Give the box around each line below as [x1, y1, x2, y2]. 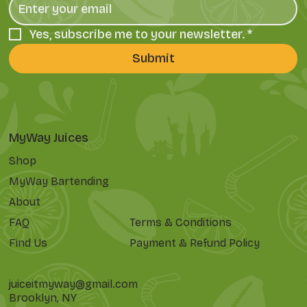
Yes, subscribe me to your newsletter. [29, 26, 245, 42]
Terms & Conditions [129, 215, 232, 229]
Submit [132, 50, 175, 66]
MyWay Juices [9, 130, 89, 145]
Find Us [9, 236, 48, 249]
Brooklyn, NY [9, 291, 77, 304]
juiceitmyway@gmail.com [9, 277, 138, 291]
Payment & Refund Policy [129, 236, 260, 249]
